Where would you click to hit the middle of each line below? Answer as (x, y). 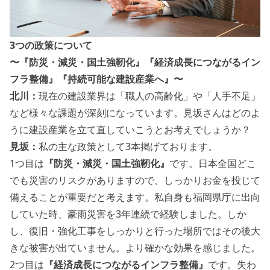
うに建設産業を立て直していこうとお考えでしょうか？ (130, 130)
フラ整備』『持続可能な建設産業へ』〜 (96, 79)
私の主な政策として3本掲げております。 (128, 147)
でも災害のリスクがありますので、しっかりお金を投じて (135, 181)
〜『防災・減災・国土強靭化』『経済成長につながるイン (135, 62)
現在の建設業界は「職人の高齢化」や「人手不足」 (149, 96)
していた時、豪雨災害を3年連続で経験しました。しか (128, 214)
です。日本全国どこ (213, 164)
